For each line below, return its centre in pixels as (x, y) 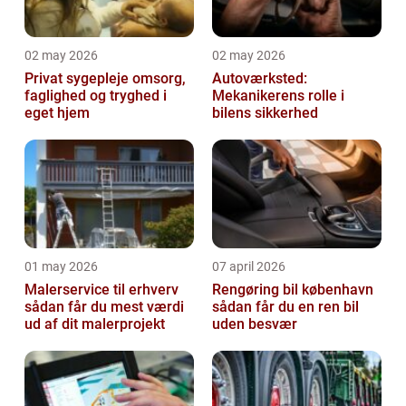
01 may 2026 (61, 266)
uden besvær (255, 324)
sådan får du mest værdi (104, 307)
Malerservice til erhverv (101, 290)
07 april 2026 (249, 266)
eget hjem (57, 113)
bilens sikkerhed (265, 113)
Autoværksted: (260, 78)
